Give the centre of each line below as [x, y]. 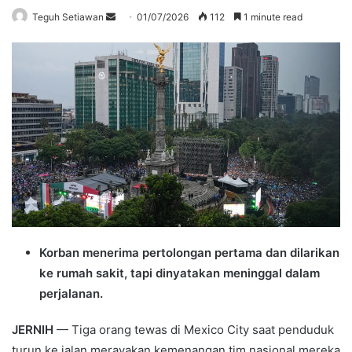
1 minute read [272, 16]
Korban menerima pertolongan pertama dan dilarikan [189, 252]
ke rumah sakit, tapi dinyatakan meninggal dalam [180, 273]
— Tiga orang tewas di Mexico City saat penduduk [194, 329]
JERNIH [33, 329]
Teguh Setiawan [68, 16]
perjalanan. [71, 293]
